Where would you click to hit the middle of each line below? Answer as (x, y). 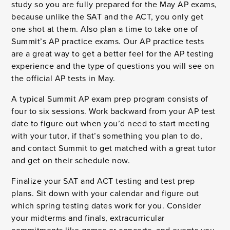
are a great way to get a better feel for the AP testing (112, 54)
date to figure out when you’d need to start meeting (111, 124)
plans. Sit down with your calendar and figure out (105, 194)
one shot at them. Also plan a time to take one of (105, 29)
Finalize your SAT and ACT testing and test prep (103, 181)
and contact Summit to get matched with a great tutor (114, 148)
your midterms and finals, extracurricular (88, 218)
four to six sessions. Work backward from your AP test (113, 111)
